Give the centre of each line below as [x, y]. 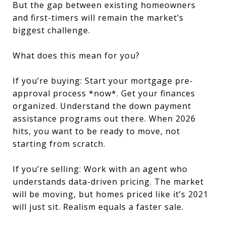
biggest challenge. [51, 30]
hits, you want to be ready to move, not [96, 131]
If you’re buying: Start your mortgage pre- [103, 81]
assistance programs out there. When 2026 [104, 119]
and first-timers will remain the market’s [98, 18]
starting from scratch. [59, 144]
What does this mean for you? [76, 55]
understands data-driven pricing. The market [108, 182]
